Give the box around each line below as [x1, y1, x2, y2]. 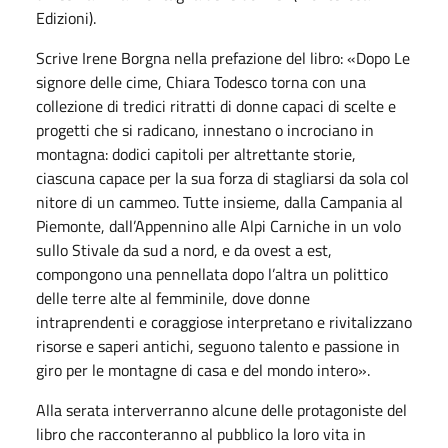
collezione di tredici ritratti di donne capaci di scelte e [36, 94, 396, 118]
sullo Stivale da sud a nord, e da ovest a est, [36, 238, 332, 262]
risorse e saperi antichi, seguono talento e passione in [36, 334, 400, 358]
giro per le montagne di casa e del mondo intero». [36, 358, 370, 382]
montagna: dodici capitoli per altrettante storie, [36, 142, 356, 166]
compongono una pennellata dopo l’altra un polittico [36, 262, 388, 286]
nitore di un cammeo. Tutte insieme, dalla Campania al [36, 190, 403, 214]
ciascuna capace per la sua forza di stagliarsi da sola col [36, 166, 409, 190]
